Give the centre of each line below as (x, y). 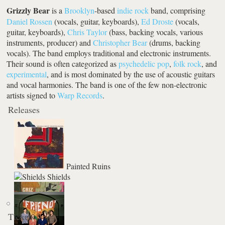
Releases (24, 109)
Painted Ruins (88, 166)
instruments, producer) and (50, 42)
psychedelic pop (144, 63)
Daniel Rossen (30, 21)
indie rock (133, 10)
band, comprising (177, 10)
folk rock (188, 63)
